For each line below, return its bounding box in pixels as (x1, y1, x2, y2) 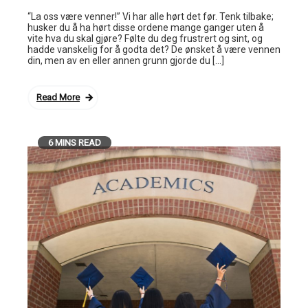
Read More (36, 91, 80, 102)
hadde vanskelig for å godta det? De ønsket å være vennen (27, 43, 280, 55)
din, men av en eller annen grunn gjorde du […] (27, 54, 224, 66)
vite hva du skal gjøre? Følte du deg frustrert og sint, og (27, 32, 263, 44)
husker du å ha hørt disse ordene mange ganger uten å (27, 21, 264, 33)
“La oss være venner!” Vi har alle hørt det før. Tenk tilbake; (27, 10, 274, 22)
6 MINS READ (48, 137, 101, 148)
